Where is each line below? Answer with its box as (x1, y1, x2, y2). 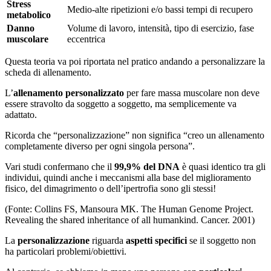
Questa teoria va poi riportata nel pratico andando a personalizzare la (5, 56, 265, 67)
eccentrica (67, 34, 105, 45)
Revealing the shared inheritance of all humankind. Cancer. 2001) (5, 215, 255, 226)
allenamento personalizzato (13, 88, 124, 99)
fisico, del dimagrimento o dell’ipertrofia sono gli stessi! (5, 183, 216, 194)
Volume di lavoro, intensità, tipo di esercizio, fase (67, 23, 254, 34)
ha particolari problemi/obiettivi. (5, 246, 126, 257)
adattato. (5, 109, 37, 120)
